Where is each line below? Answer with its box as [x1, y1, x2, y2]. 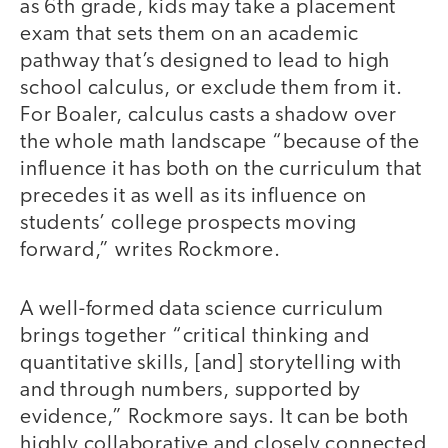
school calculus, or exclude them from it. [20, 78, 403, 100]
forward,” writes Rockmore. [20, 240, 281, 262]
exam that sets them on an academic [20, 24, 360, 46]
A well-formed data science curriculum [20, 298, 384, 320]
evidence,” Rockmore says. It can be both [20, 406, 409, 428]
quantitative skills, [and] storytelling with [20, 352, 403, 374]
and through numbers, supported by [20, 379, 361, 401]
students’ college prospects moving [20, 213, 358, 235]
